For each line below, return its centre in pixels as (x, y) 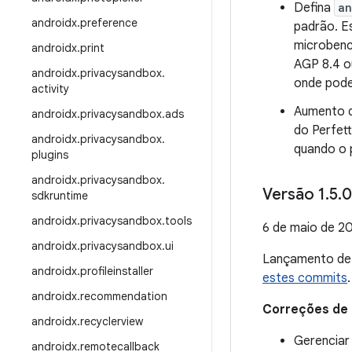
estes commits (305, 278)
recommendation (124, 296)
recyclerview (112, 321)
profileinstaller (117, 271)
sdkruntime (60, 196)
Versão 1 (294, 194)
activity (50, 89)
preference (109, 23)
